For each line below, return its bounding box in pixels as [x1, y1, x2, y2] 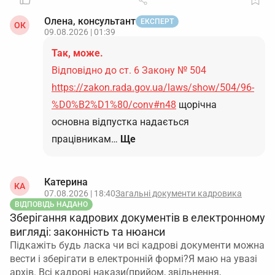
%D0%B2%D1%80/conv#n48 [52, 99, 176, 110]
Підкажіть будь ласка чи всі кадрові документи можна [10, 239, 265, 251]
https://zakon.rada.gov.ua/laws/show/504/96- [52, 82, 254, 93]
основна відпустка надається [52, 116, 189, 128]
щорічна [176, 99, 217, 110]
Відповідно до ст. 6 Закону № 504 [52, 64, 206, 76]
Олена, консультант [44, 15, 136, 27]
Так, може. [52, 47, 103, 59]
